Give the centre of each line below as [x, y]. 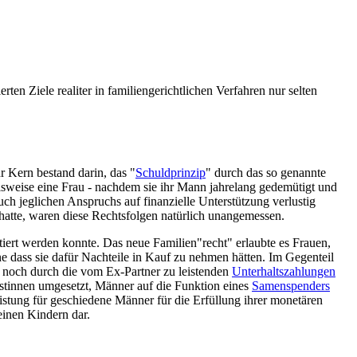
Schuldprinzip [171, 172]
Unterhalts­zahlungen [284, 271]
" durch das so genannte [266, 172]
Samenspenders [291, 285]
